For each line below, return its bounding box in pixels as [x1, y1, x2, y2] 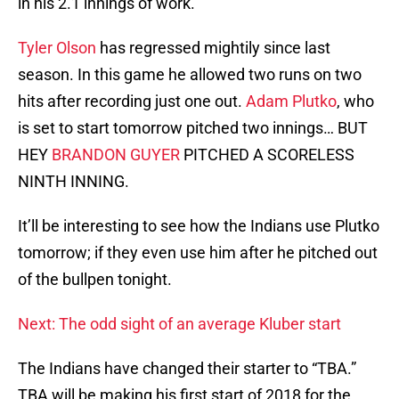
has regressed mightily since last [96, 38, 330, 58]
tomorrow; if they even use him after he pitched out [18, 243, 378, 263]
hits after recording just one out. [18, 92, 246, 111]
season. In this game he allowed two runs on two [18, 65, 362, 85]
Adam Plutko [246, 92, 337, 111]
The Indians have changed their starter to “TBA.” [18, 359, 356, 379]
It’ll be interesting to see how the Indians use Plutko [18, 216, 379, 236]
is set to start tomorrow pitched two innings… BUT [18, 118, 368, 138]
